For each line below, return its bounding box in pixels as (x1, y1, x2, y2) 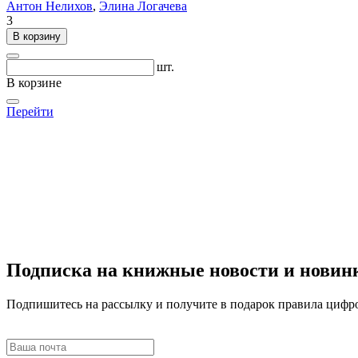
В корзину (13, 30, 61, 42)
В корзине (6, 75, 62, 89)
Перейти (6, 104, 54, 118)
